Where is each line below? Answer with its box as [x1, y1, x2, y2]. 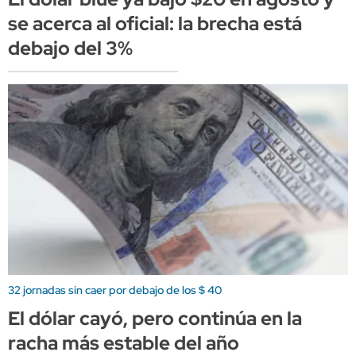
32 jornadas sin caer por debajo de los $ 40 [8, 282, 222, 297]
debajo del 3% [8, 35, 133, 60]
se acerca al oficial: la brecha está [8, 10, 302, 36]
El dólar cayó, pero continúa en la [8, 305, 302, 331]
